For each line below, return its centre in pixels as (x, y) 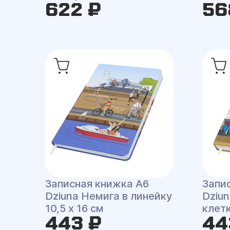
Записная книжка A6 (97, 184)
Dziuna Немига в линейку (109, 196)
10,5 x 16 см (75, 208)
